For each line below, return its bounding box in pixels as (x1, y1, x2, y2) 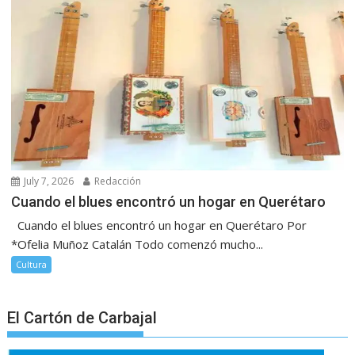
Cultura (16, 258, 48, 270)
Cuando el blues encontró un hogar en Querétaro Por (11, 216, 307, 233)
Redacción (92, 174, 142, 188)
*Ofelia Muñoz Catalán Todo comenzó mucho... (11, 235, 264, 252)
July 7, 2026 (21, 174, 74, 188)
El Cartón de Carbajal (7, 307, 158, 327)
